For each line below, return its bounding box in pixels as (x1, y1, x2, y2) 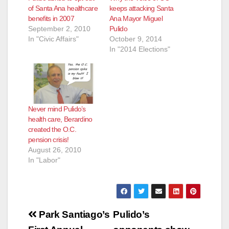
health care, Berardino (28, 115, 93, 124)
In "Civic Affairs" (28, 35, 79, 43)
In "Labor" (28, 156, 60, 165)
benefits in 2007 (28, 14, 74, 23)
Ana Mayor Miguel (109, 14, 163, 23)
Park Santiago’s (36, 209, 110, 220)
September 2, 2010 (28, 25, 90, 33)
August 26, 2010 (28, 146, 81, 154)
